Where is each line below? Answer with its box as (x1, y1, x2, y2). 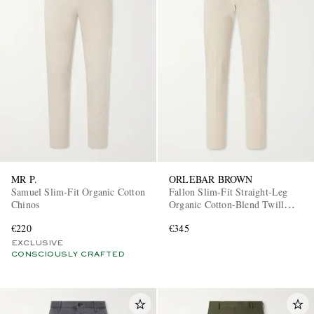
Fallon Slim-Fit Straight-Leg (169, 184, 288, 198)
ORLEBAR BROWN (169, 172, 253, 186)
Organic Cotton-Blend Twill (169, 197, 285, 211)
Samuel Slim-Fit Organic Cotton (11, 184, 145, 198)
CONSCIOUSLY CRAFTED (11, 250, 125, 258)
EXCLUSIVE (11, 239, 63, 247)
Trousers (169, 210, 204, 224)
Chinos (11, 197, 40, 211)
